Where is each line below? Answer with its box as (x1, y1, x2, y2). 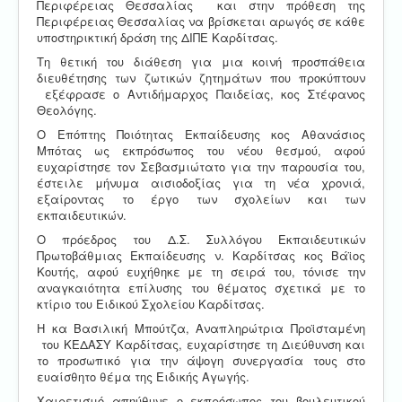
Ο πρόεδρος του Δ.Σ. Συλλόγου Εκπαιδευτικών (37, 231, 365, 249)
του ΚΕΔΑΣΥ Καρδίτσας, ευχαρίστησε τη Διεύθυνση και (37, 336, 365, 354)
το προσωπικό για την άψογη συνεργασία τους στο (37, 352, 365, 370)
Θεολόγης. (37, 101, 97, 119)
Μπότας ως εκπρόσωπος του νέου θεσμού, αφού (37, 142, 365, 160)
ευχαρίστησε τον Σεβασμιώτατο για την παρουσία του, (37, 158, 365, 176)
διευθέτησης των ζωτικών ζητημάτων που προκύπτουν (37, 69, 365, 87)
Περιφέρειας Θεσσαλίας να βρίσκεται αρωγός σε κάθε (37, 13, 365, 31)
